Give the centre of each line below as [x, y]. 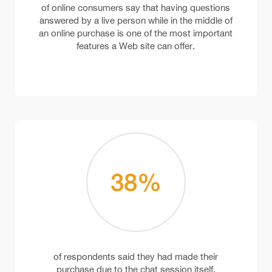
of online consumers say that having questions [136, 8]
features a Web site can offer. [136, 46]
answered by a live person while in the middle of [136, 21]
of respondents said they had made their [136, 257]
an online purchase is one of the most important [136, 33]
